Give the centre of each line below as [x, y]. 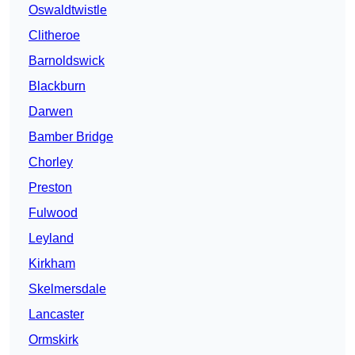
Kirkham [52, 264]
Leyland [51, 239]
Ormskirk [53, 340]
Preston [50, 188]
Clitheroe [54, 36]
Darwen [51, 112]
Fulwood [53, 213]
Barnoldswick [67, 61]
